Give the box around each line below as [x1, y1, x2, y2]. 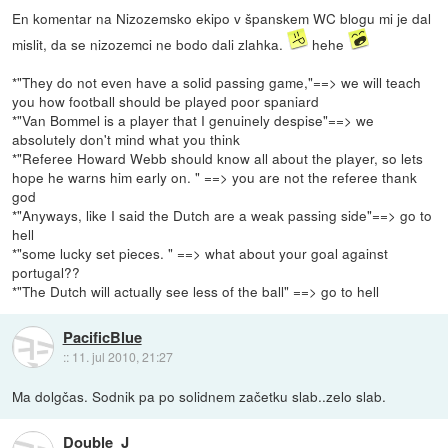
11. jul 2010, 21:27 [71, 347, 173, 365]
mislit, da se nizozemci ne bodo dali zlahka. [12, 34, 288, 55]
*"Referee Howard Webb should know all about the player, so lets [12, 148, 424, 169]
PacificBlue [62, 325, 142, 348]
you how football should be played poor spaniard [12, 91, 320, 112]
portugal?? [12, 262, 81, 283]
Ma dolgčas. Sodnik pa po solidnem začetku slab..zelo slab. [12, 386, 387, 407]
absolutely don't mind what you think [12, 129, 241, 150]
